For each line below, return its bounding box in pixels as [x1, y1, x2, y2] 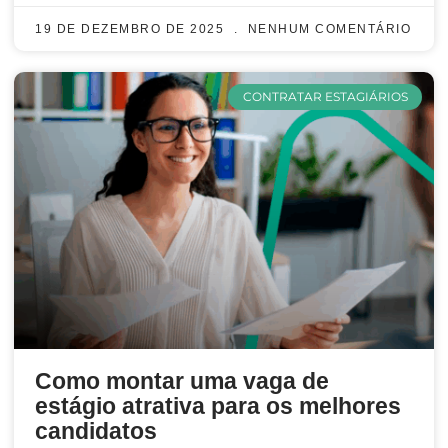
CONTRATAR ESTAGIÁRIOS [242, 89, 408, 105]
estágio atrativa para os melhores [35, 393, 401, 420]
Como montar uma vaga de [35, 368, 329, 395]
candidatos [35, 418, 157, 445]
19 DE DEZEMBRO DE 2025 [35, 22, 229, 37]
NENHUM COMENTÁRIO [243, 22, 411, 37]
